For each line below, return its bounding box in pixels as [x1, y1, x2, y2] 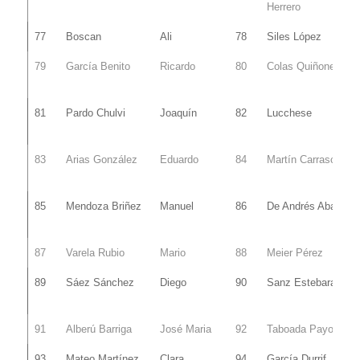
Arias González [65, 153, 137, 166]
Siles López [266, 30, 321, 43]
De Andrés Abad [266, 199, 342, 212]
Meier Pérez [266, 246, 323, 259]
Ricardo [159, 59, 195, 72]
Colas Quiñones [266, 59, 341, 72]
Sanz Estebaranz [266, 276, 347, 288]
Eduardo [159, 153, 198, 166]
